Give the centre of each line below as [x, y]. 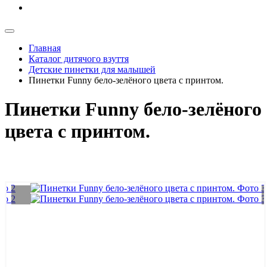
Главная [45, 48]
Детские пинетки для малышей [92, 69]
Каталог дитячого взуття [79, 59]
